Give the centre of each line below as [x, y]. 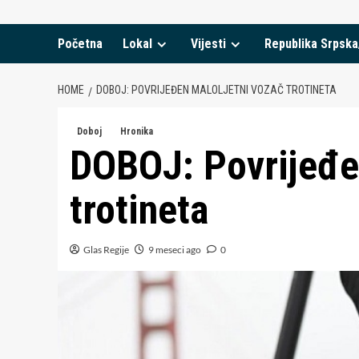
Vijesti [208, 44]
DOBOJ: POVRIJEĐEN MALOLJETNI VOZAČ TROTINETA [216, 90]
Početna [80, 44]
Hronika [137, 131]
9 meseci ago [175, 250]
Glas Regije [106, 250]
